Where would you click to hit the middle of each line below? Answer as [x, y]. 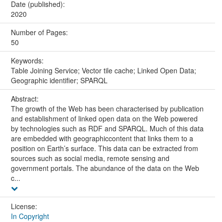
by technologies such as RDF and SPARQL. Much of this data [107, 128]
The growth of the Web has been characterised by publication [107, 108]
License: [25, 206]
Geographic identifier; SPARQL [59, 80]
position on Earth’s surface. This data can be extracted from [104, 148]
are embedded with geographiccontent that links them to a [102, 138]
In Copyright [30, 216]
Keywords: [28, 60]
